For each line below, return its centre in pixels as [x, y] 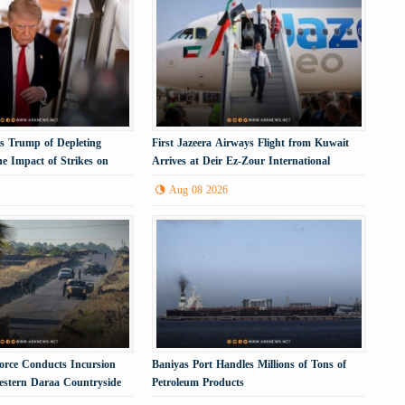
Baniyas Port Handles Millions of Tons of [250, 364]
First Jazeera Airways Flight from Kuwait [251, 142]
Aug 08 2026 [199, 189]
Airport [170, 179]
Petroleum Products [198, 382]
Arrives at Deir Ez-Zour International [241, 160]
